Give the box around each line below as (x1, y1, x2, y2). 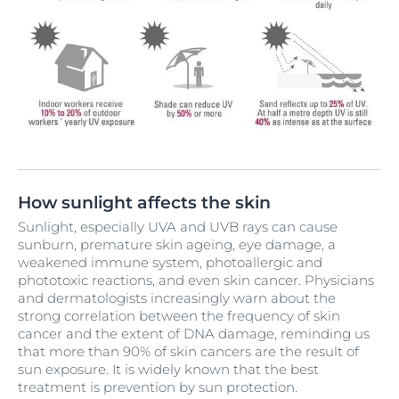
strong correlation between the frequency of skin (18, 307, 340, 325)
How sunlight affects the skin (18, 192, 271, 214)
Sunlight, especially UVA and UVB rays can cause (18, 218, 338, 236)
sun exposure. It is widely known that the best (18, 361, 319, 379)
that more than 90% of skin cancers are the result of (18, 343, 359, 361)
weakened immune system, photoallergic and (18, 254, 322, 272)
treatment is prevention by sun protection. (18, 379, 297, 396)
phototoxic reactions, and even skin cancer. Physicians (18, 272, 374, 289)
